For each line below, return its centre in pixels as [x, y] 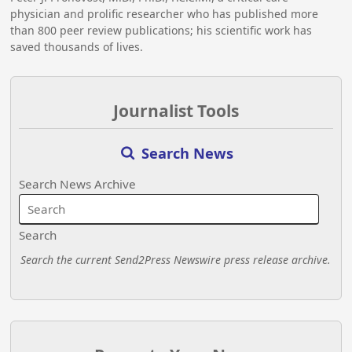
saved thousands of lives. [77, 47]
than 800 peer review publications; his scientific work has [161, 31]
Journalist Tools [176, 110]
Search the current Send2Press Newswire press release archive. [176, 260]
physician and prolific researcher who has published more [165, 14]
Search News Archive [78, 184]
